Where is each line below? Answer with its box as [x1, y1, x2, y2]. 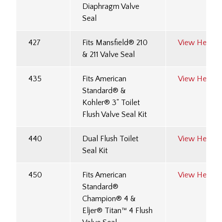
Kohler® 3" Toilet [82, 98, 140, 108]
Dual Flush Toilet [82, 134, 138, 144]
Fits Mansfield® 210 [82, 38, 148, 48]
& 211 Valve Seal [82, 50, 135, 59]
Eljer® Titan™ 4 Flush [82, 206, 153, 216]
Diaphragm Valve [82, 2, 139, 11]
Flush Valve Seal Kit [82, 110, 147, 119]
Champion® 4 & [82, 194, 136, 204]
